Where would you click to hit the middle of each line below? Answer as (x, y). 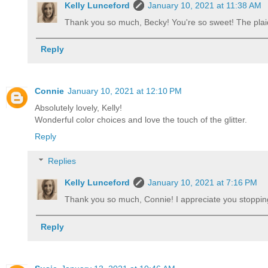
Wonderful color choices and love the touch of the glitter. (141, 119)
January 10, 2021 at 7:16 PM (203, 183)
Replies (62, 161)
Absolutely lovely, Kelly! (78, 107)
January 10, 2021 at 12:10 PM (125, 91)
